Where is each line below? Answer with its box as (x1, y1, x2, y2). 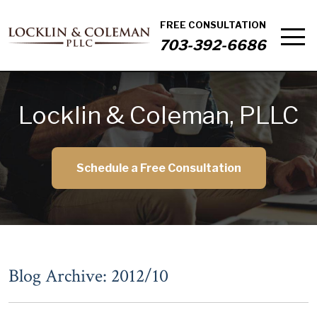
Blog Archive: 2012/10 (8, 264, 168, 288)
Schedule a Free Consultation (76, 161, 241, 175)
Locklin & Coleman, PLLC (18, 100, 299, 129)
